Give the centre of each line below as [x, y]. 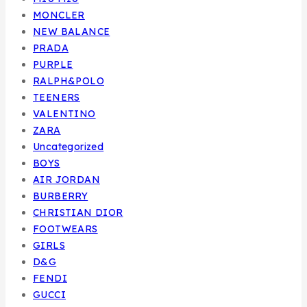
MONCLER [59, 15]
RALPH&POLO [69, 81]
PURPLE [53, 65]
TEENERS [57, 98]
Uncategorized [69, 147]
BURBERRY [61, 196]
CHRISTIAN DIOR [78, 213]
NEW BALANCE [72, 32]
